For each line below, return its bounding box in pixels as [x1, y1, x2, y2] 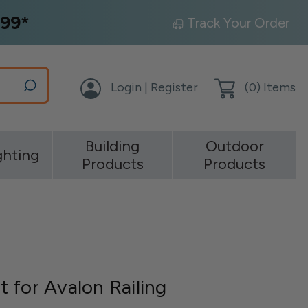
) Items [256, 80, 296, 95]
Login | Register [111, 80, 198, 95]
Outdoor [205, 137, 264, 155]
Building [85, 137, 140, 155]
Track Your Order [187, 14, 289, 31]
